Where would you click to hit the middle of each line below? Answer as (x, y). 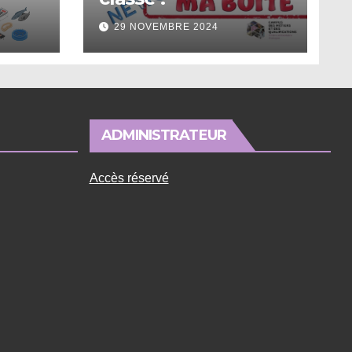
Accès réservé (129, 178)
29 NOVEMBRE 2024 (166, 27)
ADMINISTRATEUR (163, 136)
